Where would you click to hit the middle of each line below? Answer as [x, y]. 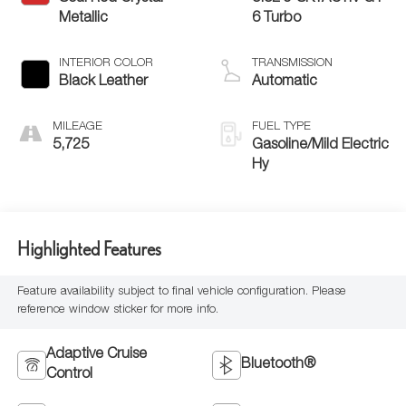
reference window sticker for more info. [117, 311]
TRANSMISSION [292, 64]
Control [69, 376]
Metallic [83, 19]
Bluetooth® [278, 366]
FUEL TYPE [281, 128]
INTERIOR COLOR [106, 64]
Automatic [285, 83]
